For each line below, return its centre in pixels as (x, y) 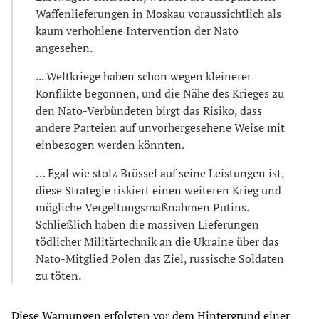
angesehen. (64, 47)
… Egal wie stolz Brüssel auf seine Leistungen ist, (160, 173)
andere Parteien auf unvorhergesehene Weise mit (160, 127)
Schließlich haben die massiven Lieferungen (147, 224)
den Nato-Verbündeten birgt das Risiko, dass (149, 110)
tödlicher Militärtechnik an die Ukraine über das (157, 241)
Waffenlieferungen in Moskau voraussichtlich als (158, 13)
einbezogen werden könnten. (110, 144)
